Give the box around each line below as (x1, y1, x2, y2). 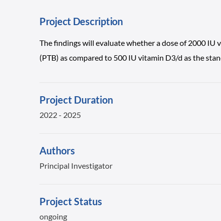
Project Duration (39, 94, 113, 106)
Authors (39, 145, 75, 156)
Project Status (39, 195, 102, 207)
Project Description (39, 15, 123, 27)
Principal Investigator (39, 161, 112, 170)
